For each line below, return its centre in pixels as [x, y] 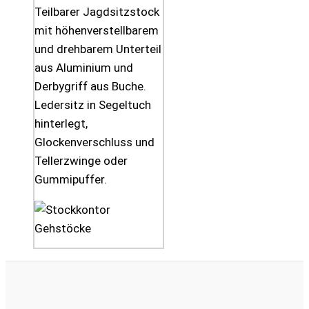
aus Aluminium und [84, 68]
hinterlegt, [61, 124]
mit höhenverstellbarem [97, 31]
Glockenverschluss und [94, 142]
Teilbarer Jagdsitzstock [97, 12]
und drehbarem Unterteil [98, 49]
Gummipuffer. [71, 180]
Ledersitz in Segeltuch [93, 105]
